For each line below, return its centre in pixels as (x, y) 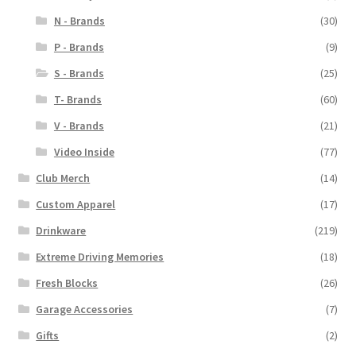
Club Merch (63, 178)
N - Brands (79, 20)
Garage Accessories (85, 309)
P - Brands (79, 46)
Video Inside (84, 151)
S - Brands (79, 73)
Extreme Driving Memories (100, 256)
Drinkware (61, 230)
